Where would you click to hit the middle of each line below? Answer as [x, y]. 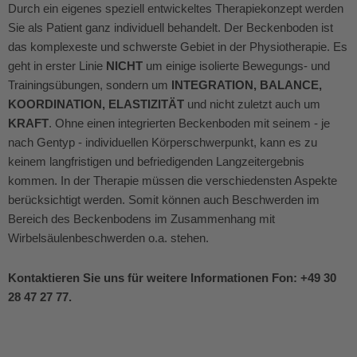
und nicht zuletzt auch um [252, 104]
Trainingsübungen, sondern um [90, 85]
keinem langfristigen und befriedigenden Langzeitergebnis [156, 161]
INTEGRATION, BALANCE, [247, 85]
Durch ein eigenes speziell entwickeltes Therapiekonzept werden [176, 8]
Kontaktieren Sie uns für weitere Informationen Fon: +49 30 [172, 278]
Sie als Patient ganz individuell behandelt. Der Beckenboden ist [171, 27]
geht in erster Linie [57, 66]
